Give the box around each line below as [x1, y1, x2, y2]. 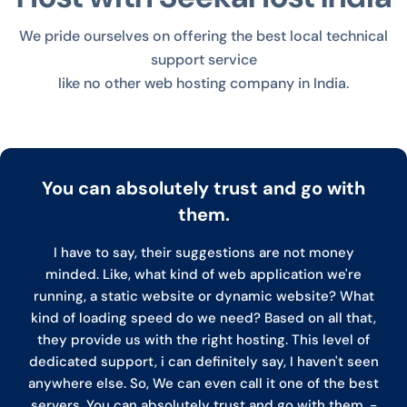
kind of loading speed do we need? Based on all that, [31, 308, 376, 327]
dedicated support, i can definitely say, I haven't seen [28, 352, 379, 371]
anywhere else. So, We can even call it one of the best [28, 373, 379, 392]
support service [150, 49, 257, 69]
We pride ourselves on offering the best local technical [19, 25, 388, 45]
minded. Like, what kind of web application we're [45, 264, 362, 283]
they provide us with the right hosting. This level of [37, 330, 370, 349]
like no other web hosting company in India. [58, 73, 349, 93]
